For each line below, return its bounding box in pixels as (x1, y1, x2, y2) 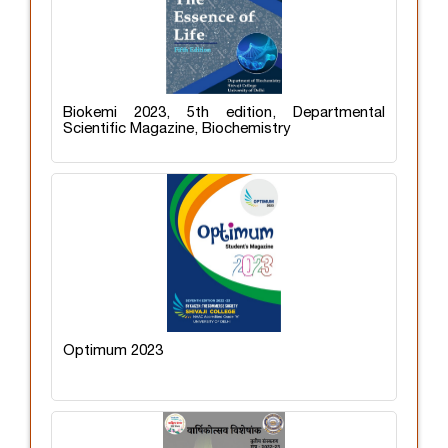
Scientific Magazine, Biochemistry (63, 121, 291, 136)
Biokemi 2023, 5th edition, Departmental (63, 105, 385, 120)
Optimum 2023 (63, 343, 163, 358)
